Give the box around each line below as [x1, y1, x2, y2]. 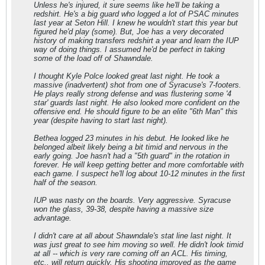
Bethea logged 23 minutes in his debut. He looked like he [34, 134, 229, 143]
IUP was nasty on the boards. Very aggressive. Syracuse [34, 196, 231, 205]
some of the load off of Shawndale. [34, 54, 153, 63]
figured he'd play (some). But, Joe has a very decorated [34, 27, 224, 36]
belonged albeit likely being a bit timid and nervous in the [34, 143, 228, 151]
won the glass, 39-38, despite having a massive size [34, 205, 214, 214]
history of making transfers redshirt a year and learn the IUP [34, 36, 239, 45]
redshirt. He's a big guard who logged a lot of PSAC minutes [34, 9, 239, 18]
